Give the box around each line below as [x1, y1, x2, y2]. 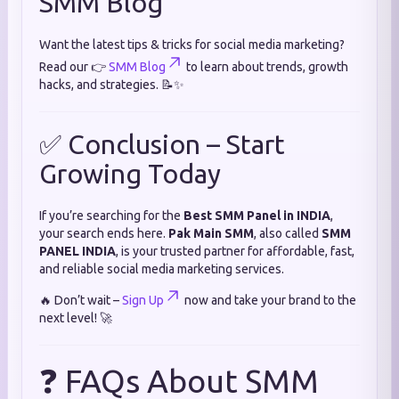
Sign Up [122, 293, 164, 307]
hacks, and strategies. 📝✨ [39, 77, 184, 92]
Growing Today [39, 159, 221, 189]
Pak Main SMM [168, 226, 254, 240]
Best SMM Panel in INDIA [183, 208, 330, 223]
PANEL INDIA [39, 244, 116, 258]
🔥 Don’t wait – [39, 293, 122, 307]
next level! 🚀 [39, 311, 112, 325]
